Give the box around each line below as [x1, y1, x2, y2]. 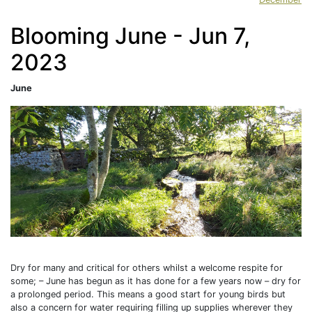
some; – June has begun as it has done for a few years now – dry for [10, 275, 301, 286]
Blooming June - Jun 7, [10, 22, 250, 49]
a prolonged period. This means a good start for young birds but [10, 288, 286, 299]
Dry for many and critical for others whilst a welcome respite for [10, 262, 283, 273]
